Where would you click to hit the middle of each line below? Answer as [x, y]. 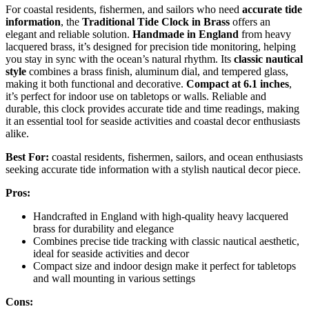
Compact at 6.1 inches [238, 84]
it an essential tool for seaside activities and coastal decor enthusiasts [153, 121]
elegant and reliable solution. [69, 34]
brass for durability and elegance [103, 229]
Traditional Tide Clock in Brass [156, 22]
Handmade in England [186, 34]
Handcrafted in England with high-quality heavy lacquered [161, 217]
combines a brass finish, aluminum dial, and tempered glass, [157, 72]
